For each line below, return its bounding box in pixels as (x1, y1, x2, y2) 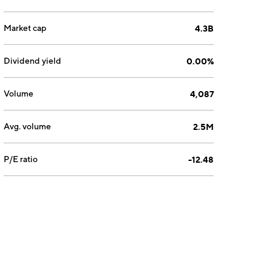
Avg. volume (4, 121, 52, 131)
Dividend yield (4, 56, 62, 66)
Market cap (4, 23, 47, 33)
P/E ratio (4, 154, 38, 164)
